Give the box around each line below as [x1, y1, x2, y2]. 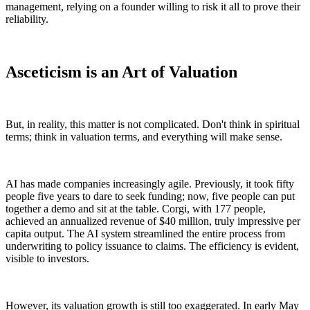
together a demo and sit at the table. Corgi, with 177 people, [6, 203, 266, 215]
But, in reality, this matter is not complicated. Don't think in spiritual [6, 118, 300, 131]
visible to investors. [6, 253, 89, 265]
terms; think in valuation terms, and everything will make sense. [6, 131, 282, 143]
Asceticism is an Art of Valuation [6, 62, 237, 81]
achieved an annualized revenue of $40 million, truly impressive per [6, 215, 300, 228]
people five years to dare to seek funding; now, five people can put [6, 190, 295, 203]
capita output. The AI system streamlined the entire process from [6, 228, 285, 240]
